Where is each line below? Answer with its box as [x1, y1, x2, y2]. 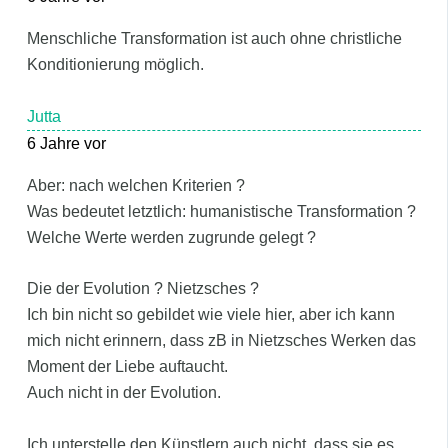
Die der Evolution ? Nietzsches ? [26, 280, 259, 298]
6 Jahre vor [26, 134, 106, 152]
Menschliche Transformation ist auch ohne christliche [26, 30, 402, 48]
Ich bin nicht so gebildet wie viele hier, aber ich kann [26, 306, 395, 324]
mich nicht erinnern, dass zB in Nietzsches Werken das [26, 332, 416, 350]
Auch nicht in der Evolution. [26, 384, 221, 402]
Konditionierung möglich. [26, 56, 204, 74]
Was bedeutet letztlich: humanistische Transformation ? [26, 202, 416, 220]
